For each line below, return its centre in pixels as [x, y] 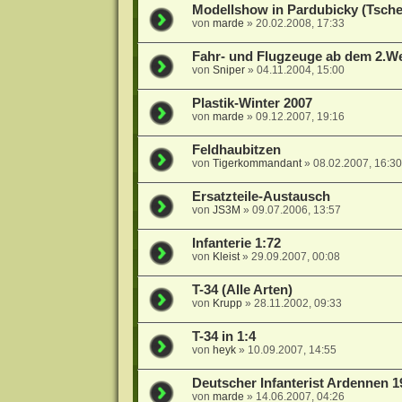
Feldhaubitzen [236, 150]
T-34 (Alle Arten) [242, 290]
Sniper [228, 70]
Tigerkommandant [257, 164]
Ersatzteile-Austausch [261, 197]
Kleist [226, 257]
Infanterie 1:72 [236, 244]
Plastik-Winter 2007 [252, 104]
